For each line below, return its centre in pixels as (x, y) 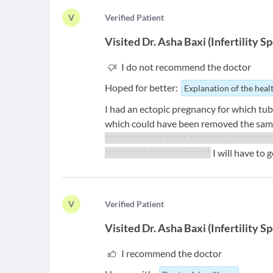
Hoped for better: (142, 88)
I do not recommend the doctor (186, 67)
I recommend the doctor (171, 253)
